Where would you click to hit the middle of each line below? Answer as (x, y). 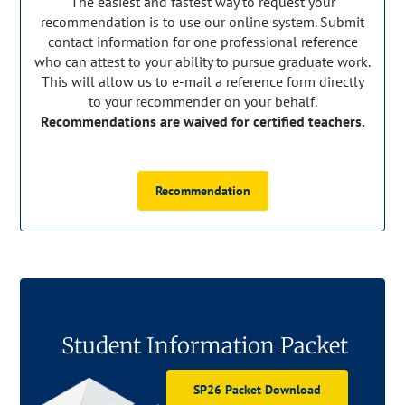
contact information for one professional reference (202, 42)
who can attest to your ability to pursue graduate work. (202, 62)
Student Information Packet (204, 345)
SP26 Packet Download (257, 389)
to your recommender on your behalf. (202, 102)
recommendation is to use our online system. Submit (202, 22)
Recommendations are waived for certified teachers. (202, 122)
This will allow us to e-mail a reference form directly (202, 82)
